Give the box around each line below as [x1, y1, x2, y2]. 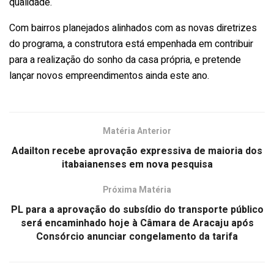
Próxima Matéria [103, 183, 171, 196]
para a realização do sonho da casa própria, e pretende [9, 52, 241, 67]
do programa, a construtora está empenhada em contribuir [9, 36, 253, 51]
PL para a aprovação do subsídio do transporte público [10, 202, 264, 217]
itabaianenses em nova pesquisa [61, 157, 213, 172]
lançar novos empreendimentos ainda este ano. [9, 68, 209, 83]
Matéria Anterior [103, 124, 171, 138]
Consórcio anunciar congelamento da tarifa [36, 229, 238, 244]
